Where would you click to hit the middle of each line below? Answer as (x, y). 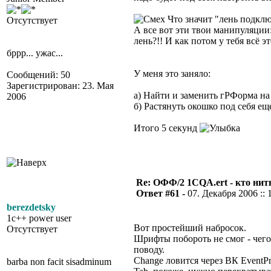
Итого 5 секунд (167, 128)
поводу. (149, 250)
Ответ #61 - (162, 193)
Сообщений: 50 (38, 75)
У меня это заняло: (172, 73)
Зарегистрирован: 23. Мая (60, 86)
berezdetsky (31, 207)
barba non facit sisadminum (59, 262)
